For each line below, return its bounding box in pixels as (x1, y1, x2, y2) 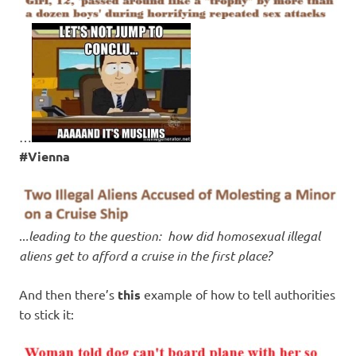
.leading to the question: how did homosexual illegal (25, 227, 320, 245)
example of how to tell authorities (141, 286, 335, 303)
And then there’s (19, 286, 118, 303)
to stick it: (19, 306, 74, 323)
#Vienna (19, 147, 70, 164)
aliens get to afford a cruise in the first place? (19, 247, 272, 265)
